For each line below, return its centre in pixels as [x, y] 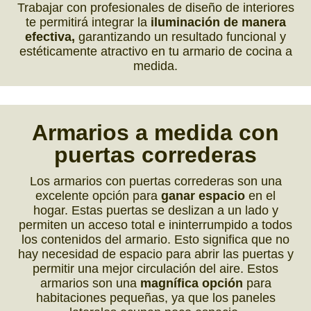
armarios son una [90, 283]
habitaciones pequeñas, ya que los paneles [155, 297]
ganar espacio [203, 195]
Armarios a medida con [155, 132]
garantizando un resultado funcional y [180, 37]
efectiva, [50, 37]
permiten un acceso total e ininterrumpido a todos [155, 225]
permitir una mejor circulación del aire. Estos [155, 268]
